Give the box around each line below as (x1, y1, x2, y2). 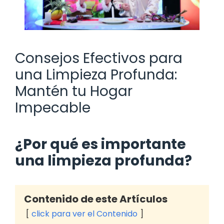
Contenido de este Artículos (24, 191, 167, 206)
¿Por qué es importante (15, 134, 186, 154)
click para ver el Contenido (31, 207, 137, 219)
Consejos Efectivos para (15, 48, 182, 68)
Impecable (15, 97, 90, 117)
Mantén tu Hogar (15, 81, 132, 101)
